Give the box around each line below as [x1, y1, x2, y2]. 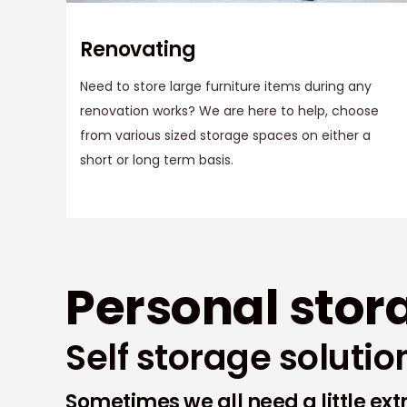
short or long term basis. [80, 151, 233, 170]
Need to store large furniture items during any [80, 77, 372, 96]
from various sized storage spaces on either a [80, 126, 371, 145]
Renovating [80, 35, 195, 65]
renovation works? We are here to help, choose [80, 102, 379, 121]
